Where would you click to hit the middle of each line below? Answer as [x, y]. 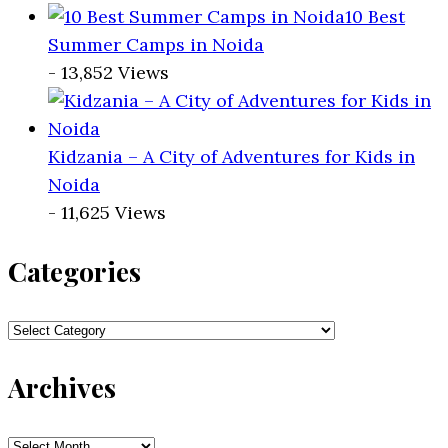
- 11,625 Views [107, 213]
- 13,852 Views [108, 73]
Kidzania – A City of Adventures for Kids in [231, 157]
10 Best [375, 17]
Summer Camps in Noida [156, 45]
